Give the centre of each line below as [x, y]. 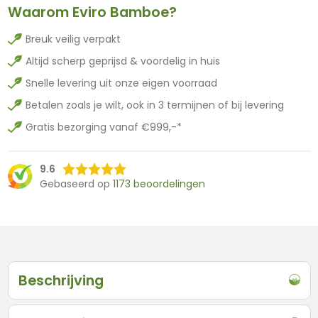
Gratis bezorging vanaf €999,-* [103, 127]
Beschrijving [61, 280]
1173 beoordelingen [159, 183]
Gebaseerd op [76, 183]
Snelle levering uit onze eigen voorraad [121, 83]
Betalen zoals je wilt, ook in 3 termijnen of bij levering [154, 105]
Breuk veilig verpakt [73, 39]
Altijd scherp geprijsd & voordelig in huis [122, 61]
